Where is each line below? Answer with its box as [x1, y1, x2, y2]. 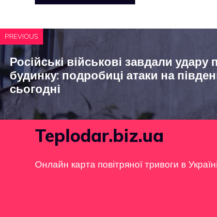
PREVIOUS [5, 32, 38, 41]
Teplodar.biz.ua [35, 124, 164, 147]
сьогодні [10, 81, 61, 96]
